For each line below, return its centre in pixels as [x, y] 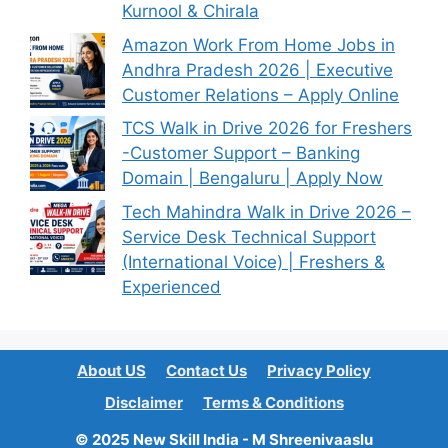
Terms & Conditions [273, 402]
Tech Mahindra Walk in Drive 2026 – [266, 211]
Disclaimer [143, 402]
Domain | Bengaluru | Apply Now [252, 178]
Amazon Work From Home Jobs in [258, 44]
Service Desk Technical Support [249, 236]
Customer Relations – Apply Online [260, 94]
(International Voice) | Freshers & [253, 261]
